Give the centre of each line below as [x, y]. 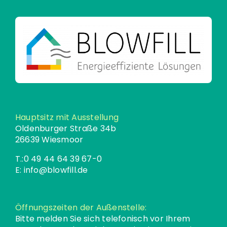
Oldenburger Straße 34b [66, 128]
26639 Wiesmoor [49, 139]
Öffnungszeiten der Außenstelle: [81, 207]
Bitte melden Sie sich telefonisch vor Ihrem [103, 218]
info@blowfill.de [56, 170]
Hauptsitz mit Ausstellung [67, 117]
